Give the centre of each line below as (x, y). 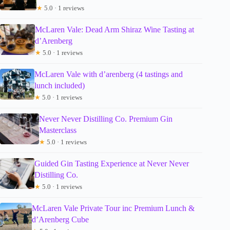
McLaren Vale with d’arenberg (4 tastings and (108, 74)
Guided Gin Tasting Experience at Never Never (112, 163)
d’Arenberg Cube (60, 219)
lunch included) (59, 85)
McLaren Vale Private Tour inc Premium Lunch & (113, 208)
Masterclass (57, 130)
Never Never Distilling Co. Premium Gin (106, 119)
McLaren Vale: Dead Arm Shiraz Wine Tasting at (114, 29)
